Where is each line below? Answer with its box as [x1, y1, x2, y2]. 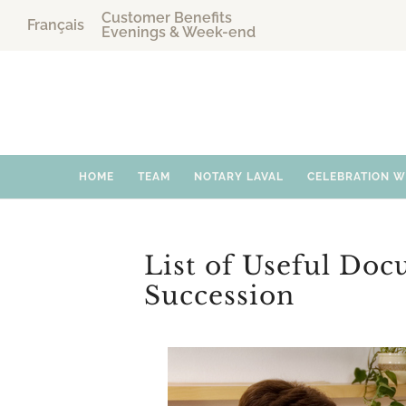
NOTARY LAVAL [194, 170, 284, 183]
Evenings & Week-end [101, 24, 256, 41]
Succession [143, 280, 295, 312]
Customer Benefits [101, 9, 232, 26]
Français [27, 16, 84, 34]
